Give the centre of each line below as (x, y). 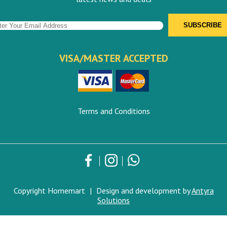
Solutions (113, 200)
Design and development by (143, 190)
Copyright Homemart (50, 190)
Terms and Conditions (113, 111)
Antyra (202, 190)
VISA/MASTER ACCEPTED (113, 58)
